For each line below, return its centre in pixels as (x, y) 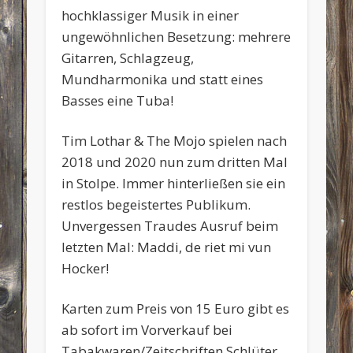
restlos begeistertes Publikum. (156, 204)
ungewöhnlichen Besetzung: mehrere (176, 36)
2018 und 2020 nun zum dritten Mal (175, 162)
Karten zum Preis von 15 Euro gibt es (176, 308)
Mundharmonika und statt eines (163, 79)
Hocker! (85, 268)
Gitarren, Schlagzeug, (128, 58)
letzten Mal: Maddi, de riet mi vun (167, 247)
